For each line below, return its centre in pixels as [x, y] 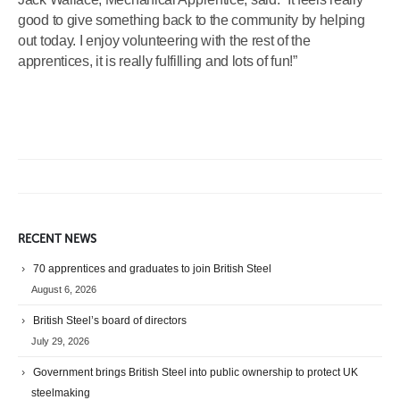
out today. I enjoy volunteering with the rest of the [164, 40]
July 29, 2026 [60, 341]
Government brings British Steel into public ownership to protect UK [196, 372]
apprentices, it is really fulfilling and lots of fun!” [158, 61]
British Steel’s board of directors [110, 321]
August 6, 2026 [64, 290]
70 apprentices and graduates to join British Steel [152, 269]
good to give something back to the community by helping [192, 20]
